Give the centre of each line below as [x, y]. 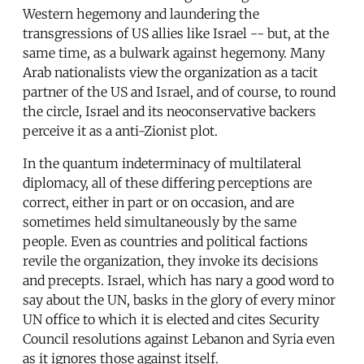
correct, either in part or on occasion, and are [158, 203]
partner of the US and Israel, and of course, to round [179, 92]
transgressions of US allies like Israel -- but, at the [176, 34]
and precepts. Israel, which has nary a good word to [178, 281]
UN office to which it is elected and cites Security [171, 320]
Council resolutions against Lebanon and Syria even [179, 339]
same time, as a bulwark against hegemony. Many [174, 53]
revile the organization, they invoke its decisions [171, 261]
